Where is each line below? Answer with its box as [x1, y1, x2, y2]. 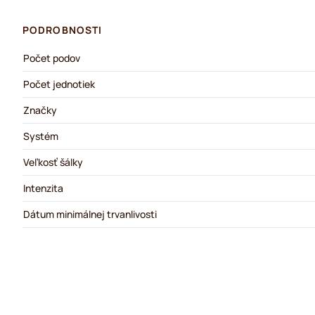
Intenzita [23, 181, 63, 195]
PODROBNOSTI [22, 23, 103, 37]
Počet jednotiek [23, 77, 95, 91]
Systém [23, 129, 58, 143]
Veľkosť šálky [23, 155, 83, 169]
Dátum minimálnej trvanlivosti [23, 207, 157, 221]
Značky [23, 103, 57, 117]
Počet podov [23, 51, 80, 65]
